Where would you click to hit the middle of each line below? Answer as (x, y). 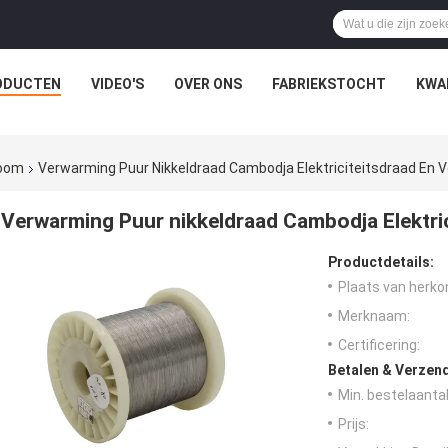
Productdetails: (381, 262)
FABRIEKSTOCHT (328, 84)
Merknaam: (374, 316)
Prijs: (353, 424)
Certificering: (379, 345)
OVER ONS (207, 84)
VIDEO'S (117, 84)
